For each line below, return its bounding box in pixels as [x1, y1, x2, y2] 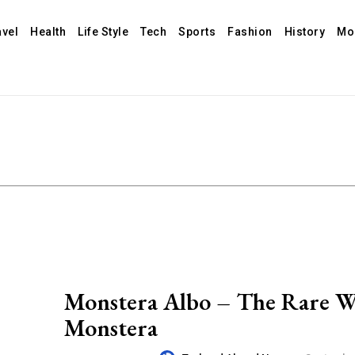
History [284, 25, 326, 38]
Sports [178, 25, 216, 38]
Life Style [78, 25, 129, 38]
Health [30, 25, 67, 38]
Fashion [227, 25, 273, 38]
